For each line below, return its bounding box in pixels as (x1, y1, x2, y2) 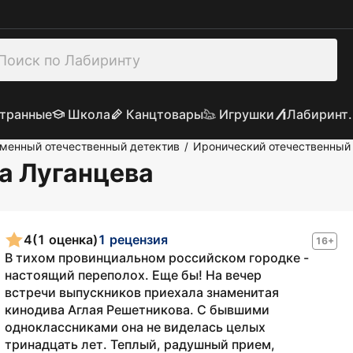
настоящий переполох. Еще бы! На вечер (5, 267, 262, 283)
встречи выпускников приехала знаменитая (5, 284, 279, 300)
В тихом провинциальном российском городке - (5, 250, 309, 266)
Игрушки (218, 106, 274, 122)
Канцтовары (125, 106, 203, 122)
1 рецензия (98, 231, 168, 247)
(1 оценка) (32, 231, 98, 247)
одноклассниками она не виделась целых (5, 319, 266, 335)
